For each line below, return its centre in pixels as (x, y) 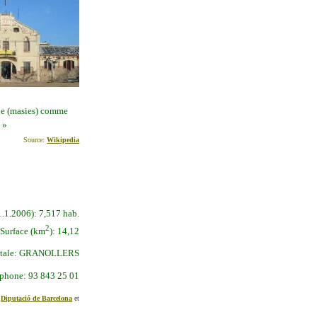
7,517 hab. (59, 213)
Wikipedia (63, 140)
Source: (35, 140)
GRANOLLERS (50, 253)
